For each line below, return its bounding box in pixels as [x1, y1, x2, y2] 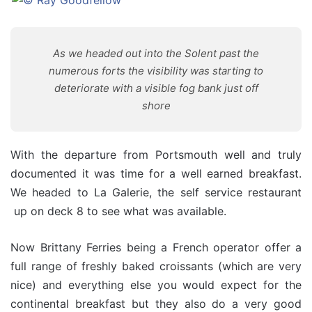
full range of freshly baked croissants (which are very [10, 259, 302, 273]
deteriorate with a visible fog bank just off [54, 81, 258, 95]
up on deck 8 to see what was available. [10, 204, 226, 218]
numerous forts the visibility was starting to [49, 64, 263, 77]
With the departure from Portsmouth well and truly [10, 148, 302, 162]
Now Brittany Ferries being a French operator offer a [10, 240, 302, 254]
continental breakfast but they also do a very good [10, 297, 302, 311]
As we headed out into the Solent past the [53, 47, 259, 60]
